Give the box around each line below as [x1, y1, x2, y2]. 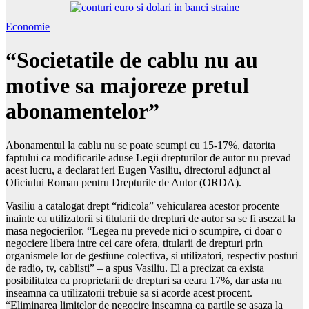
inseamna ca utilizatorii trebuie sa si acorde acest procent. [6, 286, 252, 299]
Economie [6, 21, 50, 32]
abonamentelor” [6, 99, 159, 124]
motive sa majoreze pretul [6, 73, 249, 99]
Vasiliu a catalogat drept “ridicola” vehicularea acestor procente [6, 199, 279, 212]
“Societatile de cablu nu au [6, 48, 258, 73]
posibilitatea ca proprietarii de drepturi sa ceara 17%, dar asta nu [6, 274, 282, 286]
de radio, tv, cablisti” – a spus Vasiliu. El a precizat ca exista [6, 261, 264, 274]
